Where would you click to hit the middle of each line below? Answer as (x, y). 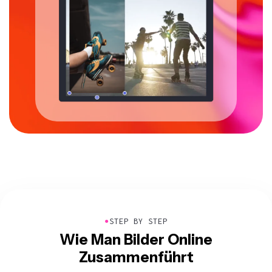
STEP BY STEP (138, 221)
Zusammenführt (136, 257)
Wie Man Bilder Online (136, 239)
